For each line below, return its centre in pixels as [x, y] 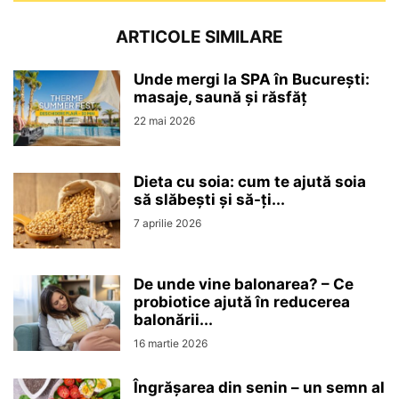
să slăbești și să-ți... [209, 199]
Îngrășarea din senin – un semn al [259, 387]
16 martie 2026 [171, 343]
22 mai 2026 [164, 120]
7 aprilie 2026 [167, 223]
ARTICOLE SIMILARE [199, 37]
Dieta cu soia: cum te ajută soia [250, 181]
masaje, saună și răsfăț [220, 97]
